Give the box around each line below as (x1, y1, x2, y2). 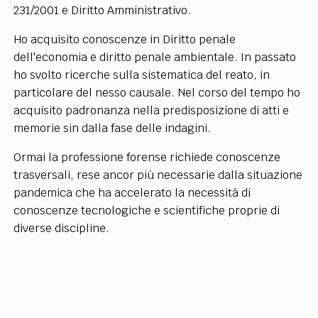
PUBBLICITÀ (200, 33, 246, 48)
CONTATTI (254, 33, 292, 48)
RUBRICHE (62, 33, 101, 48)
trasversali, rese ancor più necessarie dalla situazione (13, 168, 303, 182)
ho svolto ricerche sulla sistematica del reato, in (13, 67, 270, 82)
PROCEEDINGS (137, 33, 192, 48)
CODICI (26, 33, 53, 48)
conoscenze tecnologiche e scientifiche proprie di (13, 203, 280, 218)
